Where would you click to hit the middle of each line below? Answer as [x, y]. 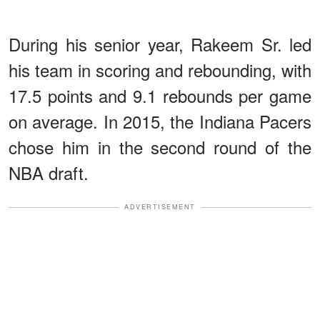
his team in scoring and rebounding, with [160, 70]
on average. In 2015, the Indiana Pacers [160, 121]
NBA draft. [49, 173]
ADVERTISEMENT [160, 207]
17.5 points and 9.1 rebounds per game [160, 96]
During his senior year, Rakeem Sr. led [160, 44]
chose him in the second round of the [160, 147]
